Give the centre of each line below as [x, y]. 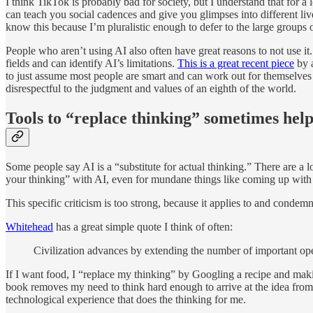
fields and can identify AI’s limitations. [92, 64]
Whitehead [29, 227]
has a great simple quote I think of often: [143, 227]
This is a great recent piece [236, 64]
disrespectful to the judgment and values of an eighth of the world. [151, 89]
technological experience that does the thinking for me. [126, 300]
